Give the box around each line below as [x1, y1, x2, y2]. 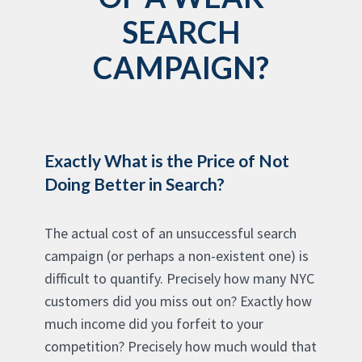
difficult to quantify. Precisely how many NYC [44, 268, 314, 288]
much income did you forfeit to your [44, 314, 263, 333]
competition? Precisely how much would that [44, 336, 317, 356]
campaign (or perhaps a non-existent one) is [44, 246, 309, 265]
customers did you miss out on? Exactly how [44, 291, 312, 310]
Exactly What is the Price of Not [44, 149, 289, 170]
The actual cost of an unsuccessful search [44, 223, 297, 242]
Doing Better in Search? [44, 173, 225, 194]
